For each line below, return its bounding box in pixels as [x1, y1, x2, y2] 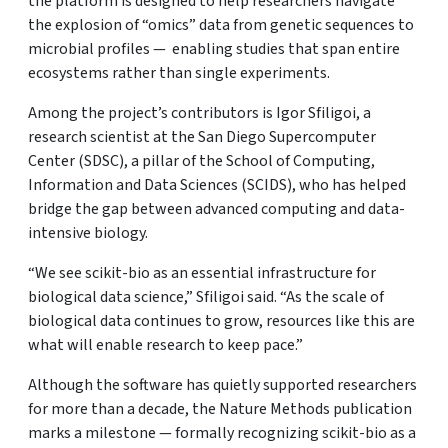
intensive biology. [28, 222, 148, 244]
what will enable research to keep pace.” [28, 334, 303, 356]
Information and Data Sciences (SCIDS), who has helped [28, 174, 406, 196]
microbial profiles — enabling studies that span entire [28, 38, 400, 60]
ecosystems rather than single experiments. [28, 62, 330, 84]
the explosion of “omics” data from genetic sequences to [28, 14, 414, 36]
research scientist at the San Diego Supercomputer [28, 126, 376, 148]
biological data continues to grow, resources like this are [28, 310, 415, 332]
